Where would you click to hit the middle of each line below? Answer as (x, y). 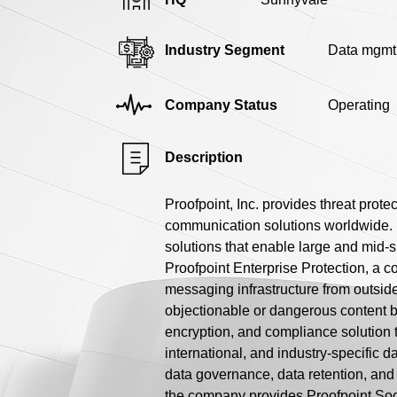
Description (204, 157)
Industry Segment (225, 50)
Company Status (221, 105)
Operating (359, 105)
